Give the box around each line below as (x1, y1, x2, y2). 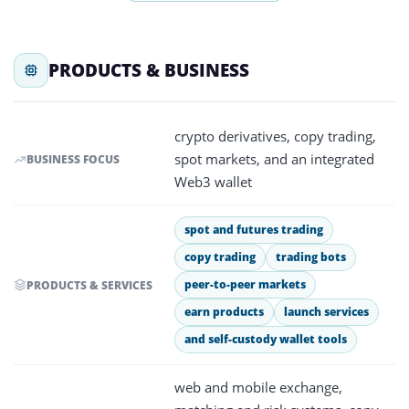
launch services (284, 304, 369, 320)
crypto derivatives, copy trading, (174, 127, 376, 145)
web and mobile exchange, (174, 378, 342, 396)
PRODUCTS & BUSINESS (48, 58, 249, 81)
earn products (184, 304, 264, 320)
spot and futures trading (184, 222, 323, 237)
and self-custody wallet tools (184, 331, 347, 347)
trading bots (276, 249, 346, 265)
